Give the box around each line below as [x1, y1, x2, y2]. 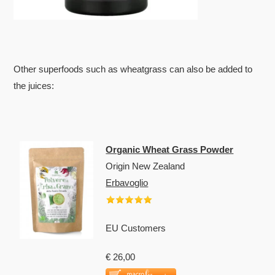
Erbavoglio [106, 177, 149, 188]
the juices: [14, 80, 55, 91]
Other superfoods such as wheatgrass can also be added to [14, 63, 253, 74]
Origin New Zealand [106, 160, 185, 171]
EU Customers [106, 222, 166, 233]
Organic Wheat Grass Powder [106, 144, 234, 155]
